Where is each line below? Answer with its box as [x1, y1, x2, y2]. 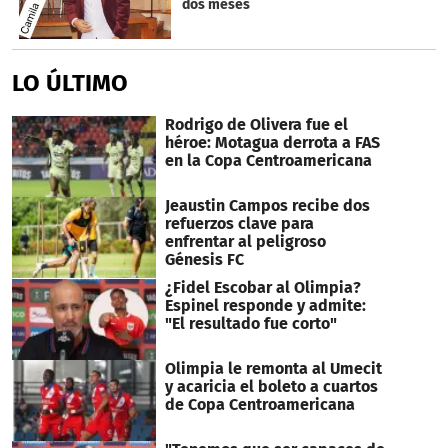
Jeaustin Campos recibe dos [164, 196, 370, 216]
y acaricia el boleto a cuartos [164, 376, 378, 396]
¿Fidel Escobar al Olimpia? [164, 278, 361, 298]
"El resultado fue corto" [164, 314, 337, 334]
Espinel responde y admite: [164, 296, 366, 316]
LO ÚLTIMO [12, 69, 128, 98]
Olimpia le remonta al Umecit [164, 358, 382, 378]
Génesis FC [164, 250, 244, 270]
